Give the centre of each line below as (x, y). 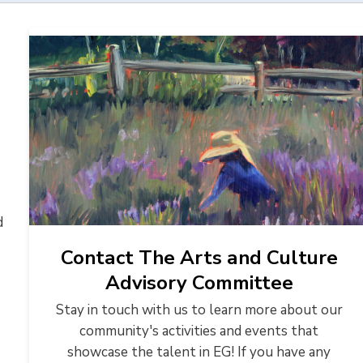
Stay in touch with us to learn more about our (199, 310)
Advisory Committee (199, 283)
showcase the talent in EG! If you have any (199, 352)
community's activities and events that (199, 331)
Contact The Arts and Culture (199, 258)
